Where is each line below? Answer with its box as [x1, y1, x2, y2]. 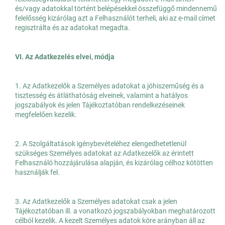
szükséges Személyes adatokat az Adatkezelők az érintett [15, 149, 194, 158]
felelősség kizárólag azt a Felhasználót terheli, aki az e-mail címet [15, 14, 215, 23]
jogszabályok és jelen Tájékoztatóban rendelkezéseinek [15, 101, 185, 109]
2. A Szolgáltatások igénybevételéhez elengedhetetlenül [15, 140, 186, 148]
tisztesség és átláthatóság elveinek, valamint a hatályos [15, 91, 188, 100]
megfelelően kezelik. [15, 110, 77, 119]
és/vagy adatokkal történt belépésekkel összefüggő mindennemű [15, 5, 217, 13]
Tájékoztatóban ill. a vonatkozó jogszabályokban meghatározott [15, 207, 215, 215]
